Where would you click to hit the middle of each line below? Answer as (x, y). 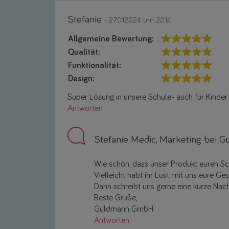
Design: (81, 79)
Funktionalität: (95, 66)
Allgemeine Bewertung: (111, 39)
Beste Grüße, (116, 198)
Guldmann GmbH (124, 210)
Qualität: (84, 53)
